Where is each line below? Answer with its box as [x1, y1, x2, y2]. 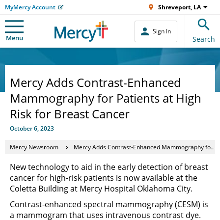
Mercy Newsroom [10, 142, 58, 151]
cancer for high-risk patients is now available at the [10, 172, 197, 183]
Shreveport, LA [158, 3, 201, 11]
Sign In [153, 27, 171, 35]
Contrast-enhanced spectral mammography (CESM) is [10, 199, 208, 210]
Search [192, 34, 215, 44]
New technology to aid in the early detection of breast [10, 162, 208, 172]
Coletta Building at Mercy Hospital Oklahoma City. [10, 183, 192, 194]
